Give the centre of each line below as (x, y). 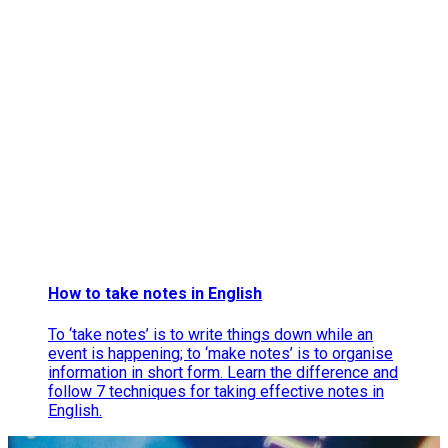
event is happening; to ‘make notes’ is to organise (220, 353)
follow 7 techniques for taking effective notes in (216, 391)
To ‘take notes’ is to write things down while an (210, 334)
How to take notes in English (155, 294)
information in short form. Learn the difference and (223, 372)
